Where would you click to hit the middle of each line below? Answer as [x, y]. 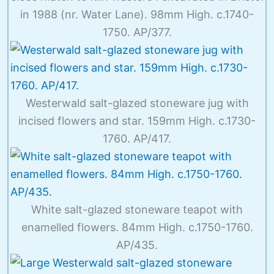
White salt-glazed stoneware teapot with [137, 209]
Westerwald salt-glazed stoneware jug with [137, 103]
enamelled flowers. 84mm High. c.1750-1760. [137, 227]
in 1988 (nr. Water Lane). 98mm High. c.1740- [137, 14]
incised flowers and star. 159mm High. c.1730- [137, 120]
